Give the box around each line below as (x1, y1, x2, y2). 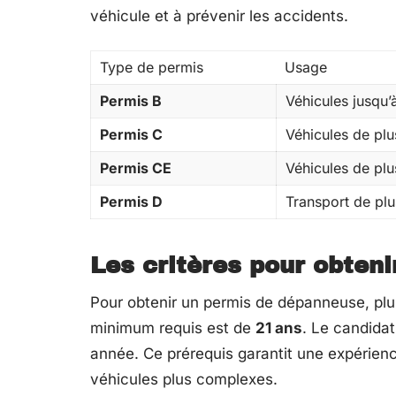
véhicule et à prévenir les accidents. (90, 7, 348, 25)
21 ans (255, 319, 302, 337)
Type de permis (100, 58, 203, 76)
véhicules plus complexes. (90, 370, 278, 388)
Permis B (100, 92, 162, 110)
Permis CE (100, 159, 171, 177)
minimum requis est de (90, 319, 255, 337)
